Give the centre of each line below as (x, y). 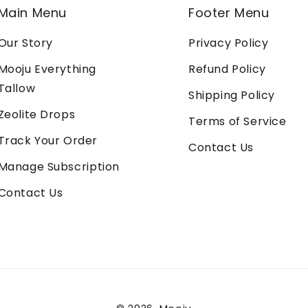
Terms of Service (238, 121)
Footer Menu (229, 13)
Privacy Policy (229, 43)
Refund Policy (227, 69)
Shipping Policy (232, 95)
